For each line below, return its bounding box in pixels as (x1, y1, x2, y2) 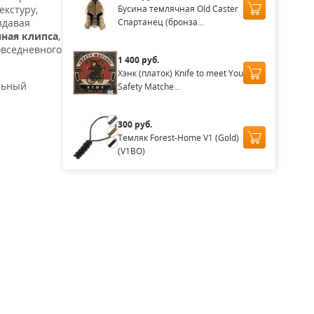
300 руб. (117, 118, 152, 130)
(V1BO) (117, 144, 145, 157)
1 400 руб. (117, 53, 159, 66)
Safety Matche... (117, 80, 180, 93)
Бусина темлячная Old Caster (117, 2, 238, 15)
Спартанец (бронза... (117, 15, 204, 28)
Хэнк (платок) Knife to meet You (117, 67, 243, 79)
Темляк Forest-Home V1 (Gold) (117, 131, 239, 144)
